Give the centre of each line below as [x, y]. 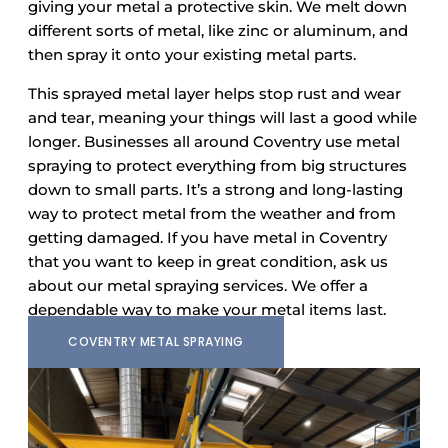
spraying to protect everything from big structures [217, 166]
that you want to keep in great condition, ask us [208, 262]
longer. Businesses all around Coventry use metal [214, 142]
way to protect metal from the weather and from [212, 214]
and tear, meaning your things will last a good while [222, 118]
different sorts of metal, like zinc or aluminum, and [218, 31]
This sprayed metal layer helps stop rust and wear [214, 94]
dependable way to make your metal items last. [207, 310]
